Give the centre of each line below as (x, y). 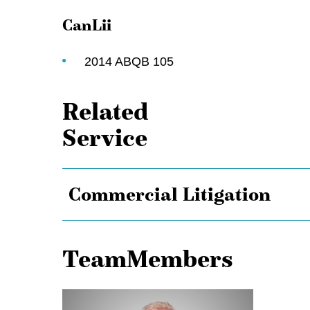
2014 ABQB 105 (129, 62)
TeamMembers (148, 258)
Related (106, 112)
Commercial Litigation (170, 194)
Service (105, 138)
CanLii (87, 25)
